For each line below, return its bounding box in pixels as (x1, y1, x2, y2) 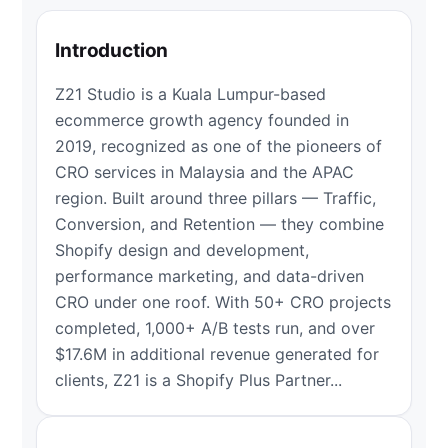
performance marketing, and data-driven (55, 266, 365, 286)
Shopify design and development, (55, 240, 310, 260)
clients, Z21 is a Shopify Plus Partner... (55, 370, 343, 390)
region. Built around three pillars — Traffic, (55, 188, 377, 208)
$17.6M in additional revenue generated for (55, 344, 380, 364)
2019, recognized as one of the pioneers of (55, 136, 383, 156)
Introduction (55, 39, 169, 62)
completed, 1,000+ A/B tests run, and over (55, 318, 376, 338)
